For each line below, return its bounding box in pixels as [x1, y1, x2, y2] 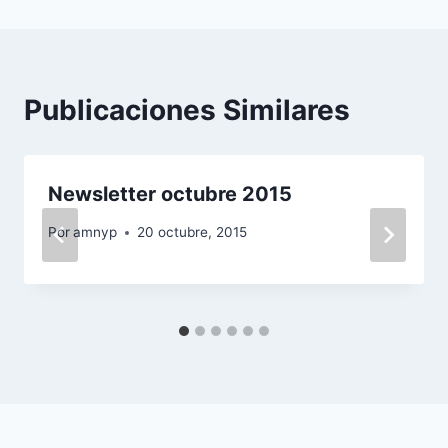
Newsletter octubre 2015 [48, 181, 292, 206]
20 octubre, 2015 [137, 224, 248, 241]
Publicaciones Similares [24, 92, 350, 127]
